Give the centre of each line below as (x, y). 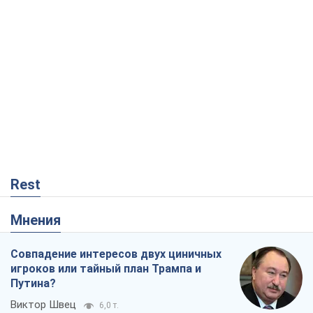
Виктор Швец (43, 304)
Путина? (33, 283)
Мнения (42, 220)
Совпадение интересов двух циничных (116, 254)
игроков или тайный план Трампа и (106, 268)
